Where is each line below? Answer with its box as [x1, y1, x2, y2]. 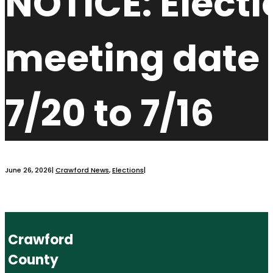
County [8, 250, 58, 269]
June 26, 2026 [5, 165, 52, 175]
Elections [112, 165, 144, 175]
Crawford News [55, 165, 109, 175]
